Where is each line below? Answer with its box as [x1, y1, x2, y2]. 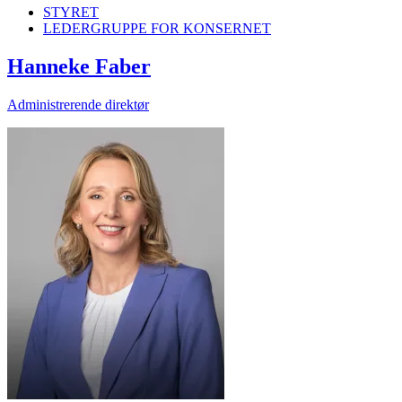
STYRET [43, 4, 99, 21]
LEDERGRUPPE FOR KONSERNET [43, 21, 271, 37]
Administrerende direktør [7, 96, 149, 112]
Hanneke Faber [7, 54, 151, 78]
